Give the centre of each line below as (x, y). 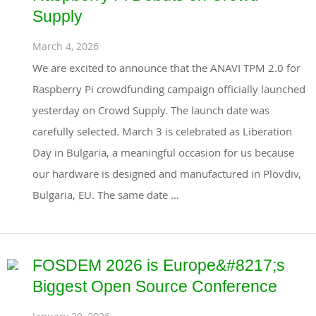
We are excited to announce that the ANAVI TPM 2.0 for (166, 67)
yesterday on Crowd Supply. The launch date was (151, 110)
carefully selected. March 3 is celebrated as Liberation (162, 131)
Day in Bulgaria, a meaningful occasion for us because (163, 152)
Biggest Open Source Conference (155, 286)
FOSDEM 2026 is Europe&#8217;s (159, 265)
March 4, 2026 (66, 46)
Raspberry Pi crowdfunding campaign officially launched (169, 89)
